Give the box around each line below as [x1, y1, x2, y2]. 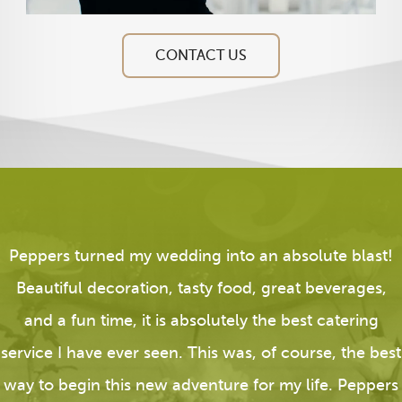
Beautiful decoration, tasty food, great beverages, [15, 278, 387, 297]
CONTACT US [155, 47, 247, 63]
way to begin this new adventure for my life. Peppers [4, 375, 398, 394]
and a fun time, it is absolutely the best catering [23, 310, 379, 329]
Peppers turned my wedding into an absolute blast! [9, 246, 393, 265]
